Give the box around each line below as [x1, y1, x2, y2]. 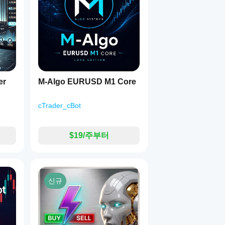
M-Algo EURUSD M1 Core [38, 77, 136, 86]
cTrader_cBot [38, 101, 81, 109]
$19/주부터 [69, 131, 109, 140]
